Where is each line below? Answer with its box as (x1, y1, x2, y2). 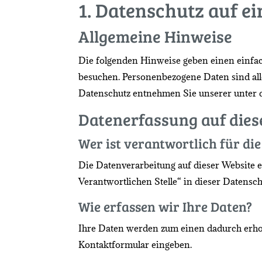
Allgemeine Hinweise (78, 25, 233, 47)
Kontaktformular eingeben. (78, 238, 192, 250)
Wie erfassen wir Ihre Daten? (78, 196, 253, 215)
